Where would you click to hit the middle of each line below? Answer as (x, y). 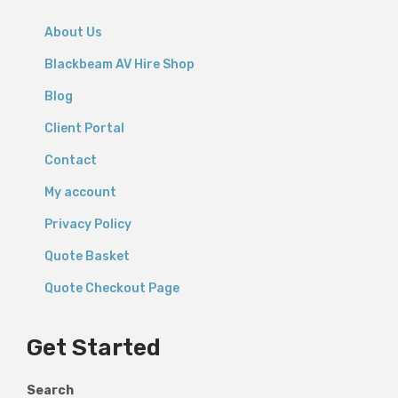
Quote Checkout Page (112, 288)
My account (80, 192)
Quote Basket (87, 256)
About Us (73, 32)
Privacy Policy (88, 224)
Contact (71, 160)
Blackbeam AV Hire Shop (119, 64)
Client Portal (84, 128)
